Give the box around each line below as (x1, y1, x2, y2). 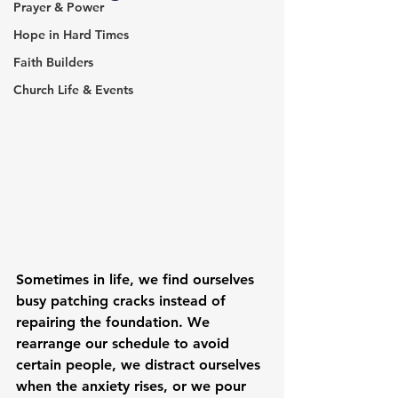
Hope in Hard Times (13, 27, 129, 43)
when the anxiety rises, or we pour (16, 378, 251, 394)
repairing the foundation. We (16, 314, 214, 330)
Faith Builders (13, 54, 93, 70)
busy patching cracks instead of (16, 292, 230, 309)
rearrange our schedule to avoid (16, 335, 234, 352)
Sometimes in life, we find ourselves (16, 271, 259, 288)
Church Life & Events (13, 82, 133, 98)
